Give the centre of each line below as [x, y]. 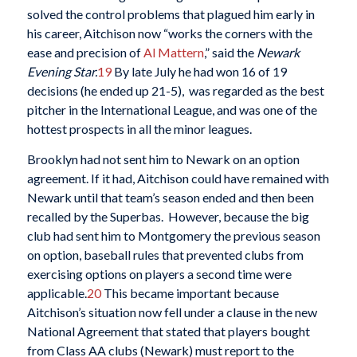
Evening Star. [62, 72]
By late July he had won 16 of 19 [199, 72]
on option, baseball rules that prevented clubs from [165, 254]
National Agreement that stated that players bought [168, 331]
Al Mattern [173, 53]
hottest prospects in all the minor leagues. [139, 129]
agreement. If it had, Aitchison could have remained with [178, 178]
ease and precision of [85, 53]
